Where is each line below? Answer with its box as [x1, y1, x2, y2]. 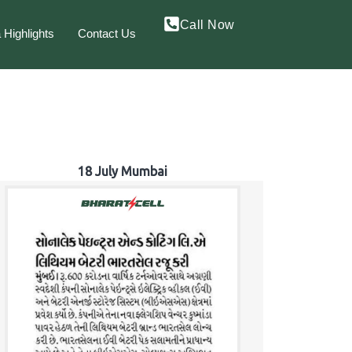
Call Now [179, 18, 235, 31]
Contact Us [77, 27, 136, 40]
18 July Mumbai [78, 164, 167, 179]
